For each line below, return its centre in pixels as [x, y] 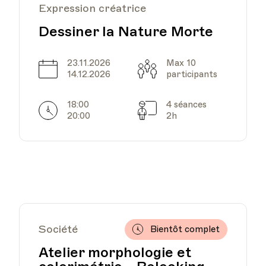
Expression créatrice [92, 8]
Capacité [175, 68]
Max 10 [181, 63]
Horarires [79, 110]
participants [192, 74]
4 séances [186, 104]
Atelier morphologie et [115, 252]
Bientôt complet [185, 229]
